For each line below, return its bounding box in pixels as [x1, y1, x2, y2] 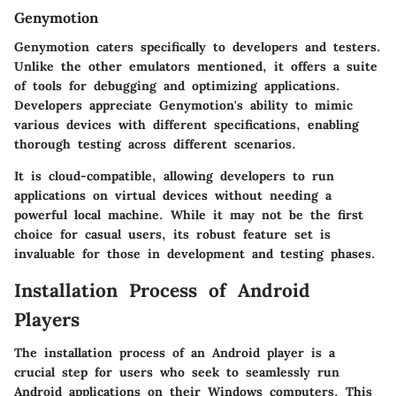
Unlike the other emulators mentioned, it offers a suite [14, 57, 377, 74]
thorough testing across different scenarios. [14, 135, 296, 152]
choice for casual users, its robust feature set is [14, 225, 331, 242]
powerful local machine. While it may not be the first [14, 206, 363, 223]
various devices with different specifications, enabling [14, 116, 359, 133]
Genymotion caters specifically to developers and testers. [14, 38, 381, 55]
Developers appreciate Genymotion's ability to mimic [14, 96, 353, 113]
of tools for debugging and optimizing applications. [14, 77, 340, 94]
